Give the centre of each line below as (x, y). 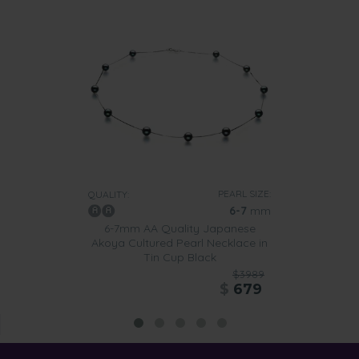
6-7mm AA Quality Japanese (179, 229)
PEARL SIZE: (244, 194)
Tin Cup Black (179, 258)
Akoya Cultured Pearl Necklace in (179, 243)
